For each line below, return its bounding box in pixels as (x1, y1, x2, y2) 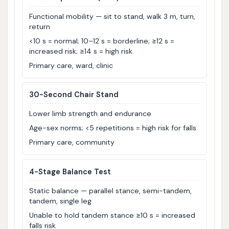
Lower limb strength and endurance (29, 109, 152, 119)
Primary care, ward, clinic (29, 61, 113, 71)
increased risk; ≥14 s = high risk (29, 47, 133, 56)
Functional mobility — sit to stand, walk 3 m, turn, (29, 12, 196, 21)
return (29, 22, 51, 32)
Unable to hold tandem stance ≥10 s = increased (29, 210, 196, 220)
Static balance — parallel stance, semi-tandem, (29, 186, 192, 195)
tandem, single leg (29, 196, 92, 205)
